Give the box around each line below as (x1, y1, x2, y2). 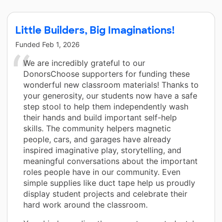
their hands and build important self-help (23, 112, 177, 122)
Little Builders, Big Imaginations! (15, 23, 174, 37)
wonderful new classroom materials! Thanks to (23, 79, 199, 90)
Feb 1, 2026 (42, 40, 80, 49)
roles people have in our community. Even (23, 166, 180, 177)
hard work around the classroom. (23, 199, 148, 210)
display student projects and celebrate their (23, 188, 187, 199)
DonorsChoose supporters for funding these (23, 68, 190, 79)
